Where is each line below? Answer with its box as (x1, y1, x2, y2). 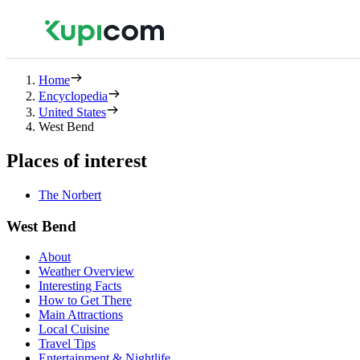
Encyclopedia (39, 89, 108, 103)
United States (39, 105, 106, 119)
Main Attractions (39, 308, 123, 322)
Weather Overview (39, 264, 134, 279)
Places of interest (6, 149, 147, 171)
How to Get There (39, 293, 132, 308)
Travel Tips (39, 337, 96, 351)
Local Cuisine (39, 322, 109, 337)
